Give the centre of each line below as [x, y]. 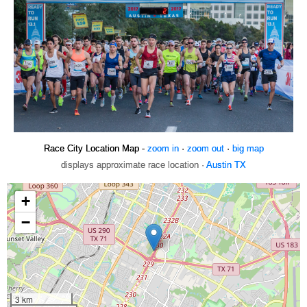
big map [248, 148]
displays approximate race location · [134, 164]
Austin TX [226, 164]
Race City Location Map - [95, 148]
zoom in [163, 148]
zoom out [205, 148]
